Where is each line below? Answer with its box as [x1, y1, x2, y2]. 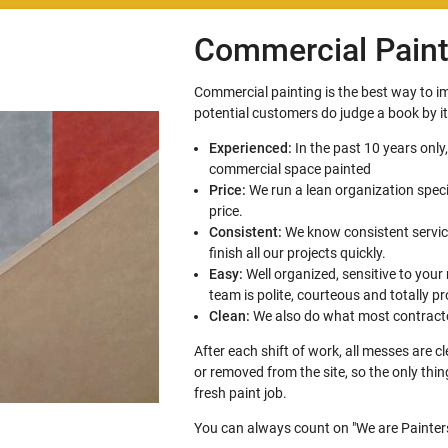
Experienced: [208, 139, 292, 156]
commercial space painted [208, 160, 371, 177]
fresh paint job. [193, 384, 287, 401]
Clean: [208, 307, 250, 324]
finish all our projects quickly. [208, 244, 386, 261]
